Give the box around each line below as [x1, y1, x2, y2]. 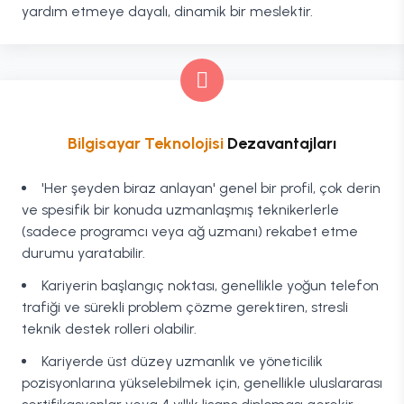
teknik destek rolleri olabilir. [22, 320, 197, 337]
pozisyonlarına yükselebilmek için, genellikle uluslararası [22, 374, 382, 391]
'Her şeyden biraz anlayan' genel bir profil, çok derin [41, 179, 381, 197]
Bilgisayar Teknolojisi [68, 133, 224, 153]
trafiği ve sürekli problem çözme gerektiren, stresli [22, 298, 348, 316]
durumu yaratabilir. [22, 244, 145, 262]
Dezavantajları [224, 133, 336, 153]
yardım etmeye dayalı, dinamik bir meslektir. [22, 3, 313, 20]
